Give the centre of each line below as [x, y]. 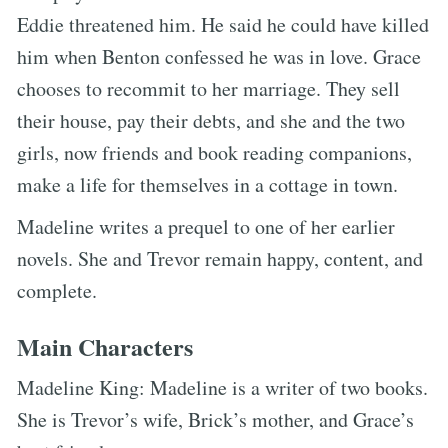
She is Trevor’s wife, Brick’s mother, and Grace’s [215, 419]
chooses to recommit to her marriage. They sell [208, 88]
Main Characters [105, 346]
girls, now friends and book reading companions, [214, 152]
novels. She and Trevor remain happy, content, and [220, 258]
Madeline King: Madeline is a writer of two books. [222, 387]
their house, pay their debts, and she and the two [211, 120]
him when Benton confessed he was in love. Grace [219, 56]
